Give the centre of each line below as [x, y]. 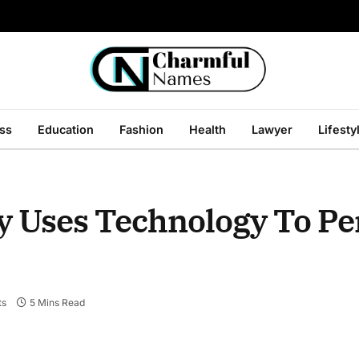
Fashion [141, 129]
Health [208, 129]
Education [66, 129]
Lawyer [272, 129]
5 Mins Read [58, 303]
